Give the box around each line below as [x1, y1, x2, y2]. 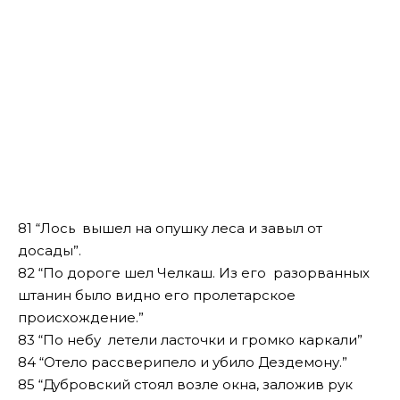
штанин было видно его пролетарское [18, 286, 296, 304]
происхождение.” [18, 308, 144, 326]
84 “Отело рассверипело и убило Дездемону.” [18, 353, 347, 371]
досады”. [18, 241, 81, 259]
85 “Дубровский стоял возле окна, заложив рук [18, 375, 353, 393]
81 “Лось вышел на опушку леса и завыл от [18, 219, 322, 237]
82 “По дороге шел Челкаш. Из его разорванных [18, 263, 370, 281]
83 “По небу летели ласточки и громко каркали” [18, 330, 362, 348]
